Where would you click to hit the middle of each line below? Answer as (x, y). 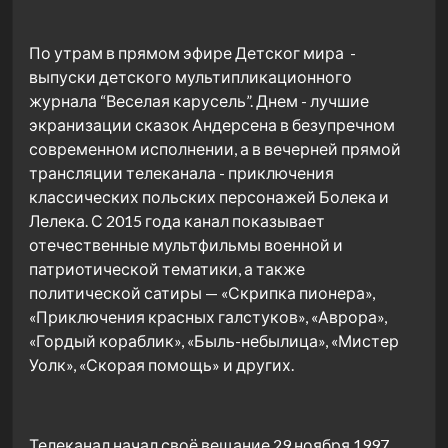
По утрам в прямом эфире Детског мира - (192, 52)
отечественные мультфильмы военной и (186, 244)
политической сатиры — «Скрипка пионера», (202, 292)
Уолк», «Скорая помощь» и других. (161, 364)
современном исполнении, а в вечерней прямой (215, 148)
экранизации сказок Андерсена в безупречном (212, 124)
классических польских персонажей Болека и (209, 196)
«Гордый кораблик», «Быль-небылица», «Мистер (214, 340)
